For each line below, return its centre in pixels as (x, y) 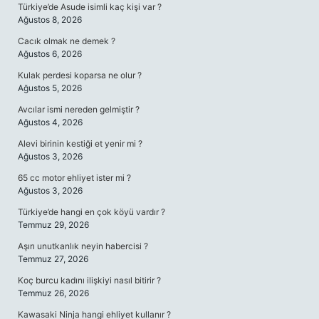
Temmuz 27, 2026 (53, 259)
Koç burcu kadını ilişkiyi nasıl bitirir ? (89, 280)
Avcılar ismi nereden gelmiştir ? (79, 109)
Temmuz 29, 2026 (53, 225)
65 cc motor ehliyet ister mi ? (74, 178)
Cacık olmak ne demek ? (67, 41)
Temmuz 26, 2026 (53, 293)
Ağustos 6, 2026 (50, 54)
